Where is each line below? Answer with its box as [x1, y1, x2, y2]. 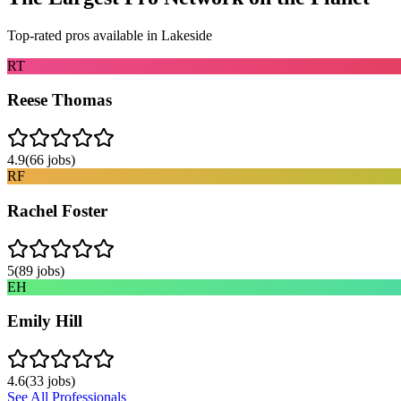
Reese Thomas [7, 90, 112, 110]
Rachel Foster [7, 200, 107, 220]
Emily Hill [7, 311, 82, 331]
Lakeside [161, 27, 212, 43]
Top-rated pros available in [7, 27, 161, 43]
